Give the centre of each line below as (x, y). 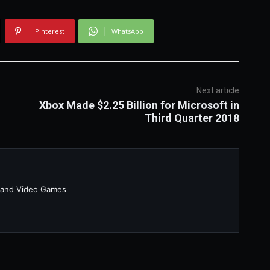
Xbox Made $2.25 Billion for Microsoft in (139, 105)
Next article (218, 90)
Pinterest (49, 31)
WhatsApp (127, 31)
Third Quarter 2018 (192, 118)
